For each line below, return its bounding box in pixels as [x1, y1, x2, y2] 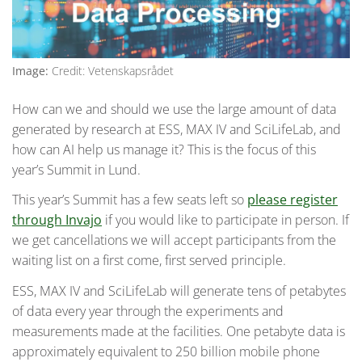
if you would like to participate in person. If [102, 211, 349, 229]
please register [247, 191, 338, 209]
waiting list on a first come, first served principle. [12, 251, 286, 270]
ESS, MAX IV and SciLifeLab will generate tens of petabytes [12, 282, 346, 301]
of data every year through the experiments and [12, 302, 284, 321]
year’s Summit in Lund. [12, 160, 141, 179]
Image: [12, 62, 48, 78]
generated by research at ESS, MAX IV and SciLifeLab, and [12, 120, 341, 138]
